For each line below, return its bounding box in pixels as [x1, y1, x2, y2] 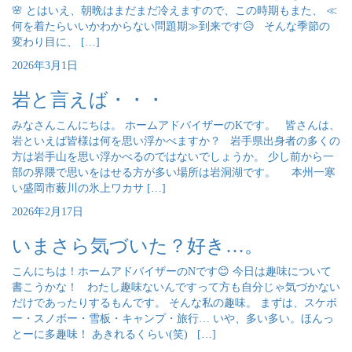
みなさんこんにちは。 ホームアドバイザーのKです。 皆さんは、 [12, 119, 340, 131]
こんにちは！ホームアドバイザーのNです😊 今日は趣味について [12, 266, 332, 277]
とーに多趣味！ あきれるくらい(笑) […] [12, 328, 216, 340]
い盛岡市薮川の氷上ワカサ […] [12, 182, 166, 194]
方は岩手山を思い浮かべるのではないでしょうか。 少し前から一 [12, 151, 334, 163]
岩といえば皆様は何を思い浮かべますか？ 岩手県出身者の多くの [12, 135, 340, 147]
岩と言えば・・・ [12, 90, 165, 110]
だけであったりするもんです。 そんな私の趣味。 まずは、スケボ [12, 297, 337, 309]
